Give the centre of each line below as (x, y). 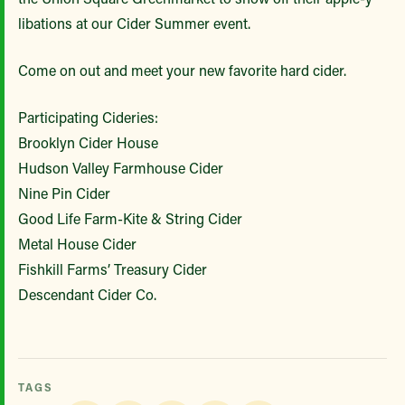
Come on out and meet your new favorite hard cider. (184, 70)
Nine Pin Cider (64, 193)
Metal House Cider (77, 244)
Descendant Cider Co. (87, 294)
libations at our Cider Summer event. (136, 23)
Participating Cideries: (88, 117)
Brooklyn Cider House (88, 142)
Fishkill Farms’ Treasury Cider (114, 269)
